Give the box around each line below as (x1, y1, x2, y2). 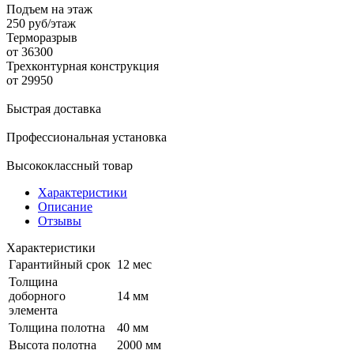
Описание (38, 199, 92, 213)
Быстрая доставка (6, 101, 101, 115)
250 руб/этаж (6, 16, 76, 30)
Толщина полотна (9, 320, 105, 334)
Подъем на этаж (6, 2, 92, 16)
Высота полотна (9, 337, 96, 352)
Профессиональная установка (6, 130, 167, 144)
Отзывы (38, 213, 81, 228)
